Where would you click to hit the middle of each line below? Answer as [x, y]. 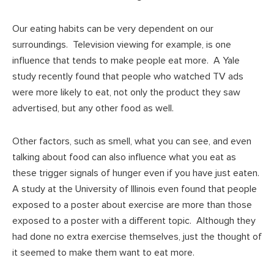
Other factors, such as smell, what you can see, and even [132, 141]
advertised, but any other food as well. [93, 108]
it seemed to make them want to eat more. [103, 252]
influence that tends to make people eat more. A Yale [126, 60]
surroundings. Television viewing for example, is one [122, 44]
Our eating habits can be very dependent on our [113, 28]
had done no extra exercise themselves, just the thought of [137, 236]
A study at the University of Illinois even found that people [135, 189]
